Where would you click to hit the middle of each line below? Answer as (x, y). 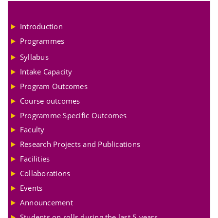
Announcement (46, 203)
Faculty (32, 130)
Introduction (41, 27)
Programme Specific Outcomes (73, 115)
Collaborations (45, 173)
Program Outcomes (54, 86)
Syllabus (34, 57)
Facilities (35, 159)
